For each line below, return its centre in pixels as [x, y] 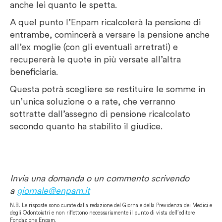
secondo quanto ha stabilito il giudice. [86, 126]
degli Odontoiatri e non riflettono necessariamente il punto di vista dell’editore [102, 212]
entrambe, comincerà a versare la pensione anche [110, 34]
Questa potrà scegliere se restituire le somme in [108, 89]
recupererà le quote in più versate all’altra [95, 59]
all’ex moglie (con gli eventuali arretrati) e [94, 47]
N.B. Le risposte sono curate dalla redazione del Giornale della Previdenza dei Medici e [111, 205]
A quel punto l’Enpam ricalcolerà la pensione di [105, 22]
